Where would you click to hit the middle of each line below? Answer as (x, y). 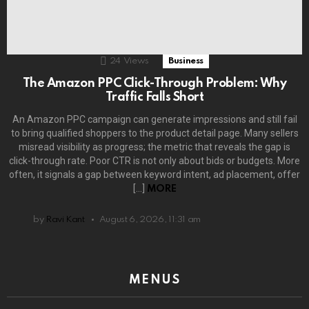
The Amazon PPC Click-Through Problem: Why (154, 83)
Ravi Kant (65, 219)
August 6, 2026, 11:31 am (150, 219)
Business (186, 61)
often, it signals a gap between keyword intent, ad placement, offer (154, 174)
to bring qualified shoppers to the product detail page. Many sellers (154, 133)
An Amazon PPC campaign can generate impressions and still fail (154, 119)
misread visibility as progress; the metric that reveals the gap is (154, 147)
